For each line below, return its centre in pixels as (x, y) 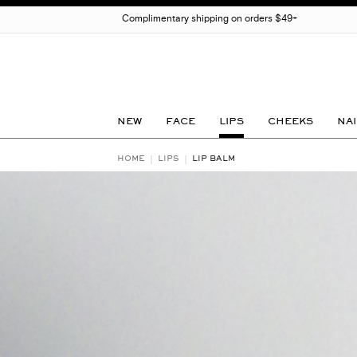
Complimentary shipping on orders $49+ (210, 20)
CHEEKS (290, 121)
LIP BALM (214, 158)
